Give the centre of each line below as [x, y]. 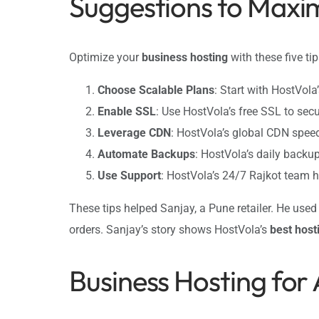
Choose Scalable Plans [156, 90]
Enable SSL [127, 112]
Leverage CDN [134, 133]
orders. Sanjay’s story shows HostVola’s [169, 230]
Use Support [129, 176]
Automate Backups [146, 155]
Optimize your [105, 58]
